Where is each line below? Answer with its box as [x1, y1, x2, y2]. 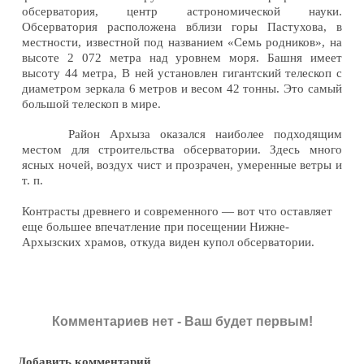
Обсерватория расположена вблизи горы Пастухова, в [22, 19, 342, 33]
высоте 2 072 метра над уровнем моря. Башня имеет [22, 50, 342, 64]
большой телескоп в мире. [22, 97, 162, 110]
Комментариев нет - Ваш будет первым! [51, 314, 313, 329]
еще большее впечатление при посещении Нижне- [22, 219, 290, 233]
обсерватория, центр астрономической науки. [22, 4, 342, 18]
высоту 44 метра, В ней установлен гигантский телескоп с [22, 66, 342, 80]
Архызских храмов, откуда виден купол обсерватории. [22, 235, 315, 249]
